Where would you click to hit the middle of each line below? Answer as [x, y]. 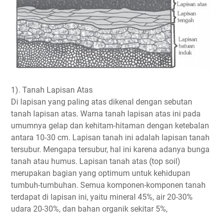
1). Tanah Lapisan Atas [52, 90]
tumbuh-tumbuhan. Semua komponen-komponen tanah [108, 185]
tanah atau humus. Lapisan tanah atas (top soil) [96, 162]
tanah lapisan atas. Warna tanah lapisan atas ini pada [106, 114]
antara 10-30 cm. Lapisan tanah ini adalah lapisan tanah [110, 138]
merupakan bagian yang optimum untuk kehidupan [101, 173]
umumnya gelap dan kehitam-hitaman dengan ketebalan [110, 126]
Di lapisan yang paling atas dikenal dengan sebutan [102, 102]
